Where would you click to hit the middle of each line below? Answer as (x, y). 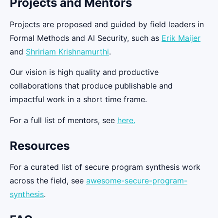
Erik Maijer (181, 38)
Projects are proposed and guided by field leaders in (107, 24)
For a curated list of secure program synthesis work (105, 167)
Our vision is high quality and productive (84, 72)
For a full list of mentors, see (64, 120)
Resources (40, 145)
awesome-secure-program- (137, 180)
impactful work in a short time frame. (78, 100)
